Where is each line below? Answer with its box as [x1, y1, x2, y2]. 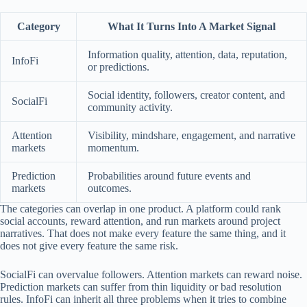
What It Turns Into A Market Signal [108, 20, 275, 32]
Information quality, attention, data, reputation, [88, 48, 287, 60]
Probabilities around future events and [88, 169, 251, 182]
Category [16, 20, 60, 32]
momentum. [88, 141, 139, 153]
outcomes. [88, 182, 132, 194]
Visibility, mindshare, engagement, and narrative [88, 129, 295, 141]
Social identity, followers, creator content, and [88, 88, 285, 101]
